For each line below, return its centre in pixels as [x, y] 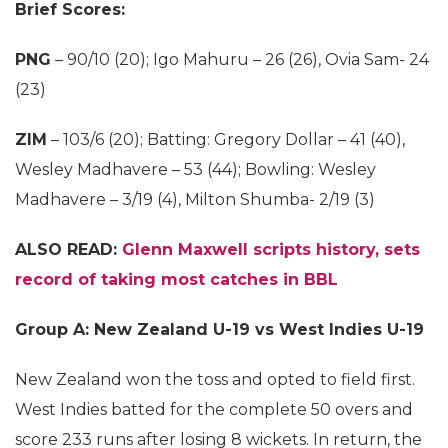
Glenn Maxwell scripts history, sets [271, 249]
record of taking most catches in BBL [176, 279]
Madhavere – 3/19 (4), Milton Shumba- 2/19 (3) [195, 199]
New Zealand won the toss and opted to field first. [215, 379]
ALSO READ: [68, 249]
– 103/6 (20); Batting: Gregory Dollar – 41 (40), [226, 139]
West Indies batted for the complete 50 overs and [214, 409]
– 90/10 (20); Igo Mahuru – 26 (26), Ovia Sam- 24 [240, 59]
